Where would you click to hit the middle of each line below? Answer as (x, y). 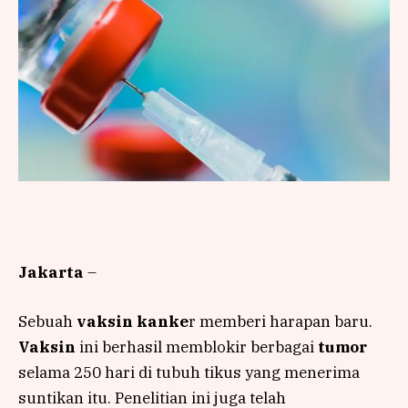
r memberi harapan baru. (280, 321)
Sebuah (47, 321)
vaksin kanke (133, 321)
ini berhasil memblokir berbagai (197, 347)
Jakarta (51, 272)
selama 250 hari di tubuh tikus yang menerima (189, 372)
